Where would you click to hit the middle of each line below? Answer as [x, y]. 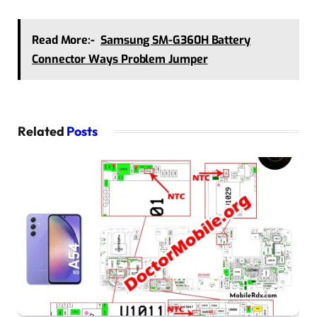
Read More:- [63, 40]
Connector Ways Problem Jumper [120, 59]
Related [42, 132]
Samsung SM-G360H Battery [175, 40]
